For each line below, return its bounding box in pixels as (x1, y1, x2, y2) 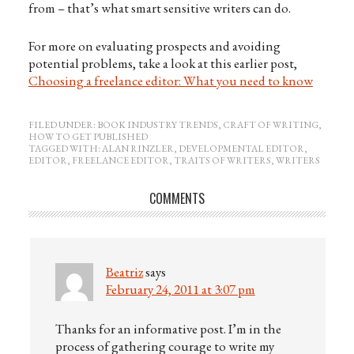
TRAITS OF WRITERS (173, 154, 271, 167)
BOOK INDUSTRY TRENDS (96, 119, 218, 131)
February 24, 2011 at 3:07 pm (105, 281, 255, 298)
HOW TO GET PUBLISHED (28, 130, 148, 143)
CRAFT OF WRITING (222, 119, 318, 131)
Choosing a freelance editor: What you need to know (28, 72, 313, 89)
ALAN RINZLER (101, 142, 174, 155)
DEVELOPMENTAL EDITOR (178, 142, 304, 155)
